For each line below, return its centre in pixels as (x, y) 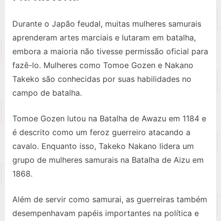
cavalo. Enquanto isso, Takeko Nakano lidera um (103, 146)
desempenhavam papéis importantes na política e (106, 213)
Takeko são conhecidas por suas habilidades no (102, 79)
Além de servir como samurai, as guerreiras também (110, 200)
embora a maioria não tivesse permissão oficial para (110, 52)
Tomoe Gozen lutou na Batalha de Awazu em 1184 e (109, 119)
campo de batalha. (47, 93)
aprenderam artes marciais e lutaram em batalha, (104, 38)
